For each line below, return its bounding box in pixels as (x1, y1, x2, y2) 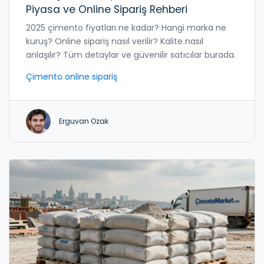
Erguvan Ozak (59, 115, 108, 126)
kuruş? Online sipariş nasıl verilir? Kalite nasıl (26, 35, 203, 47)
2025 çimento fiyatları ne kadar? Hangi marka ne (26, 21, 226, 34)
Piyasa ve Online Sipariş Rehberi (26, 2, 187, 16)
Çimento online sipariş (26, 70, 117, 82)
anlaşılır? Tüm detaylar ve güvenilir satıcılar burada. (26, 48, 236, 61)
